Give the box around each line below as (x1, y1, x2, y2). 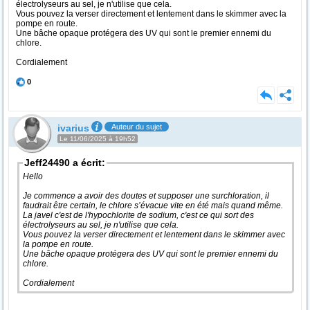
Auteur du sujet (111, 122, 162, 131)
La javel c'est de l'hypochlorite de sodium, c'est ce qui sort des (23, 210, 254, 220)
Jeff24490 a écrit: (24, 157, 105, 168)
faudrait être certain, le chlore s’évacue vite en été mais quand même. (23, 201, 285, 210)
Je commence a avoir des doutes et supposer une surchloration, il (23, 191, 269, 201)
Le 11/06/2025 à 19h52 (60, 135, 136, 143)
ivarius (57, 122, 89, 134)
